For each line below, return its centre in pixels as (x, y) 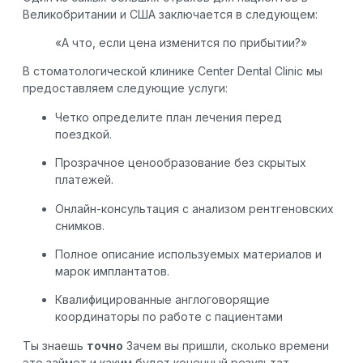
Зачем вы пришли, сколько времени (226, 345)
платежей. (84, 180)
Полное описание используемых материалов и (188, 254)
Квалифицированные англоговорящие (162, 300)
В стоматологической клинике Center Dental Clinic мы (173, 71)
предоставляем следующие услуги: (125, 88)
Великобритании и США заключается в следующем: (170, 14)
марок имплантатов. (112, 271)
